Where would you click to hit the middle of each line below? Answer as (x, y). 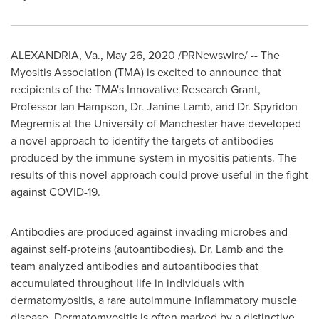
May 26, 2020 (141, 55)
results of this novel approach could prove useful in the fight (159, 175)
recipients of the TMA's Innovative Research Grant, (136, 89)
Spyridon (276, 106)
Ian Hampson (92, 106)
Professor (35, 106)
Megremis (35, 124)
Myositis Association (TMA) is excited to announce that (146, 72)
